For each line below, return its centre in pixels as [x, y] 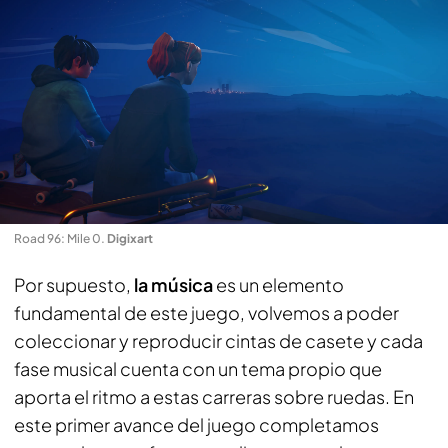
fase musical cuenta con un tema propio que [198, 368]
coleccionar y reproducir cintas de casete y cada [218, 340]
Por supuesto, [74, 284]
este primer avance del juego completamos [196, 424]
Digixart [130, 238]
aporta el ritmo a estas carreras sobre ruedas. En [214, 396]
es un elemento [280, 284]
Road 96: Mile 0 [57, 238]
